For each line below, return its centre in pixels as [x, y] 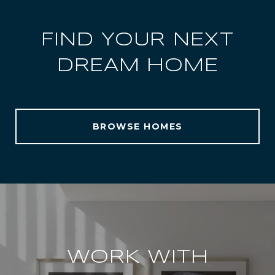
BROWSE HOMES [137, 126]
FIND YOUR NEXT [137, 40]
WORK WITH [137, 257]
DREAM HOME [137, 66]
